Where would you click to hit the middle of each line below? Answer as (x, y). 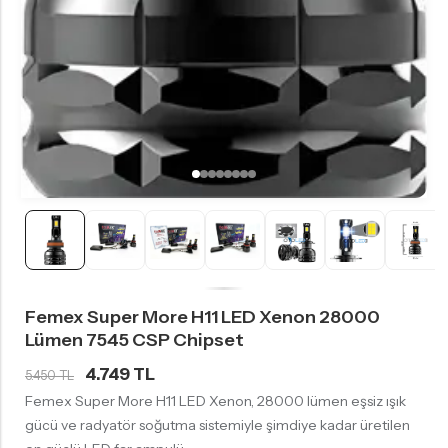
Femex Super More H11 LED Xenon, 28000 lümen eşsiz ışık (215, 401)
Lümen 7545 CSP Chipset (134, 340)
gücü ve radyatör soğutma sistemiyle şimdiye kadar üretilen (217, 425)
